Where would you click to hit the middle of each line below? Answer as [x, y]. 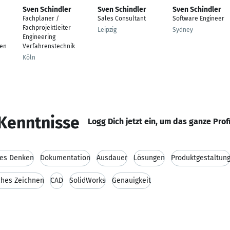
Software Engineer [198, 18]
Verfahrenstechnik [49, 46]
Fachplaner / [41, 18]
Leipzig [107, 30]
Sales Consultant [122, 18]
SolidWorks [88, 180]
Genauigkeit [131, 180]
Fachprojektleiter [47, 28]
